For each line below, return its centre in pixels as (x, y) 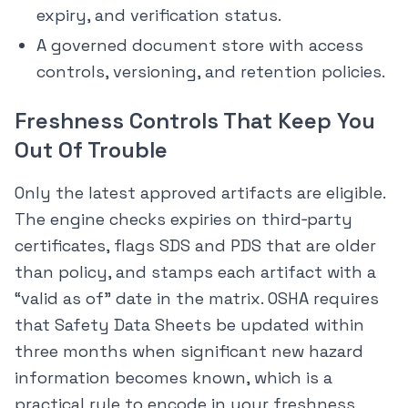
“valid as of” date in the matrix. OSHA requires (197, 299)
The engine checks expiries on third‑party (184, 219)
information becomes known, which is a (173, 378)
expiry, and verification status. (159, 15)
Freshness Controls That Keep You (195, 121)
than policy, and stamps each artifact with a (195, 272)
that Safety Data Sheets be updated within (189, 325)
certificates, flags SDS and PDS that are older (195, 246)
